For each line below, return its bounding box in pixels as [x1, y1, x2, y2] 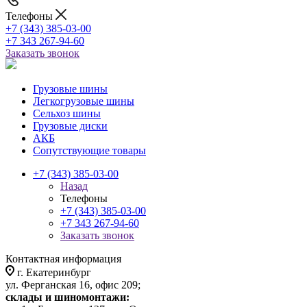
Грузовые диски [33, 120, 108, 132]
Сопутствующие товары [33, 145, 146, 156]
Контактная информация [5, 253, 121, 265]
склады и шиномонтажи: [5, 291, 130, 303]
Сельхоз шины [33, 108, 101, 119]
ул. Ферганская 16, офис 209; [5, 279, 140, 291]
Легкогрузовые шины [33, 95, 134, 107]
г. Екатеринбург [17, 267, 91, 278]
